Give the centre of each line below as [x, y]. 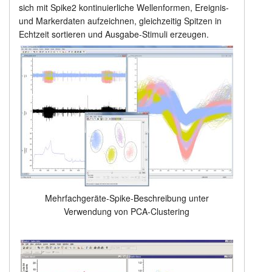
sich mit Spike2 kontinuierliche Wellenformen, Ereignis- [124, 8]
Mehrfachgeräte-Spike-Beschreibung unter [127, 198]
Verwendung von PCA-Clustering [127, 212]
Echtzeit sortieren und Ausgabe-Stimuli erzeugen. [114, 34]
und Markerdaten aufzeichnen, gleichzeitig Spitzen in [120, 21]
